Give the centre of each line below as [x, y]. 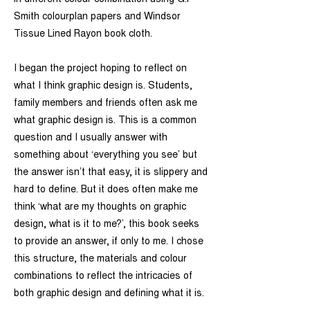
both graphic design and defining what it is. [109, 294]
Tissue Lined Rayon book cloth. [83, 35]
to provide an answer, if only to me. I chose [109, 242]
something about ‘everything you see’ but [106, 156]
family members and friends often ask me [106, 104]
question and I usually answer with [91, 138]
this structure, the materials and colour [100, 259]
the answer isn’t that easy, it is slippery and [111, 173]
